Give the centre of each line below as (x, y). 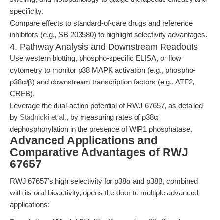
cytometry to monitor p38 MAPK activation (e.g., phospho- (103, 70)
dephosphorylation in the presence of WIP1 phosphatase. (101, 129)
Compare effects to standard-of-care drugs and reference (101, 23)
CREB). (22, 94)
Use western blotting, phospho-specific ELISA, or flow (96, 58)
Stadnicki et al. (43, 117)
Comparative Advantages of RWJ (99, 152)
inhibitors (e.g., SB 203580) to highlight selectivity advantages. (109, 35)
